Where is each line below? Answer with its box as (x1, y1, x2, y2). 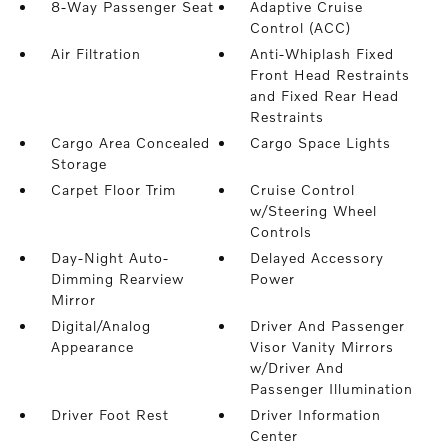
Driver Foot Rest (50, 406, 169, 423)
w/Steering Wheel (250, 202, 378, 219)
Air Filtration (50, 45, 141, 62)
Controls (250, 223, 313, 240)
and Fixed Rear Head (250, 87, 400, 104)
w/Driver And (250, 359, 345, 376)
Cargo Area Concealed (50, 134, 210, 151)
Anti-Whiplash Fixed (250, 45, 395, 62)
